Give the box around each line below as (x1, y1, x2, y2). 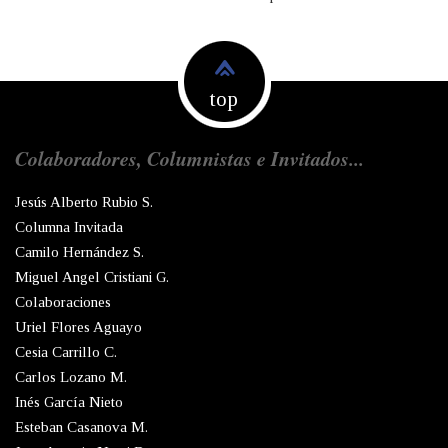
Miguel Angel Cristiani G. (15, 269, 169, 286)
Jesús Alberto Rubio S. (15, 194, 153, 211)
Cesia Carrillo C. (15, 344, 117, 361)
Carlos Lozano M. (15, 369, 127, 386)
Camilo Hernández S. (15, 244, 144, 261)
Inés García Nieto (15, 394, 123, 411)
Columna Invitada (15, 219, 123, 236)
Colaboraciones (15, 294, 111, 311)
